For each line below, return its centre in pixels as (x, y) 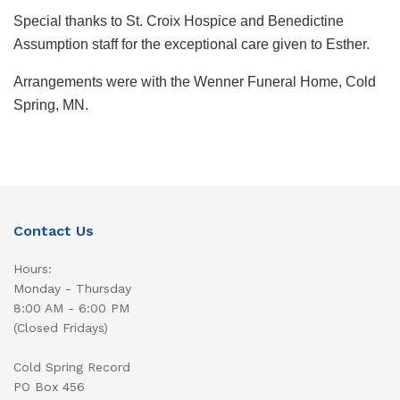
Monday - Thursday (72, 289)
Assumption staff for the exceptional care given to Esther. (192, 45)
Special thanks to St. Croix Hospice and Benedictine (179, 21)
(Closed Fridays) (61, 328)
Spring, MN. (51, 105)
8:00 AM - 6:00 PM (71, 308)
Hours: (33, 269)
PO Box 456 (49, 387)
